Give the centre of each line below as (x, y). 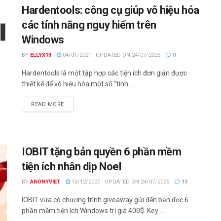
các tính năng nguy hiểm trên (89, 25)
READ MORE (48, 104)
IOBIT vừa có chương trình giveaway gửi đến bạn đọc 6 (105, 200)
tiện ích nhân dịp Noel (72, 167)
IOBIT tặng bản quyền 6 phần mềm (102, 152)
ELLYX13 (41, 55)
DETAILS (75, 104)
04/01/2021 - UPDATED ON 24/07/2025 (111, 55)
